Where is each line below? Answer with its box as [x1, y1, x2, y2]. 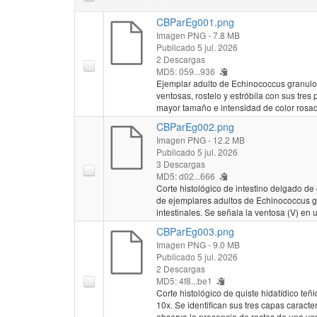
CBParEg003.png [156, 224, 234, 238]
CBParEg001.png [156, 14, 234, 29]
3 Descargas [156, 157, 205, 170]
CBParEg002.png [156, 119, 234, 134]
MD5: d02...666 [156, 169, 215, 182]
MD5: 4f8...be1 [156, 274, 212, 287]
